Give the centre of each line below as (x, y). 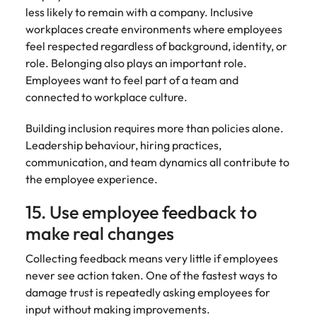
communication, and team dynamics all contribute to (157, 162)
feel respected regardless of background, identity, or (156, 46)
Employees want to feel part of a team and (132, 80)
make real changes (100, 234)
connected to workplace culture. (106, 97)
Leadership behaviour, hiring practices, (123, 145)
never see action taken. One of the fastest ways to (151, 275)
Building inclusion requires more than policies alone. (155, 128)
